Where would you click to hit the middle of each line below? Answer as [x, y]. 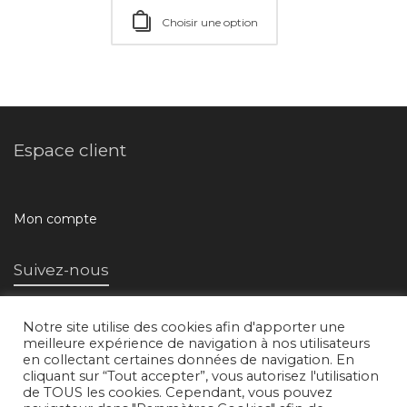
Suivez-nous [61, 269]
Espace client [70, 151]
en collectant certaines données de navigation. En [189, 360]
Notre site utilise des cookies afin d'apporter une [184, 327]
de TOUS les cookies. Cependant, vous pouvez [178, 392]
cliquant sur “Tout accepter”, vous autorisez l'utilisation [201, 376]
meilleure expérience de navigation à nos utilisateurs [196, 343]
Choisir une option [210, 23]
